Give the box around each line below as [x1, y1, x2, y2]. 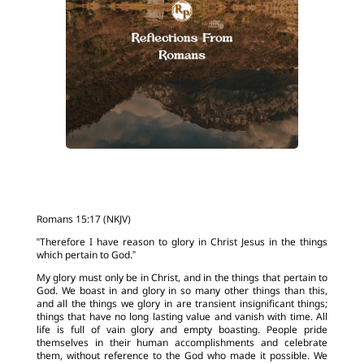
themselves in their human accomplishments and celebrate [36, 336, 328, 350]
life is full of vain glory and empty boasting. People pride [36, 323, 328, 337]
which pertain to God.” [36, 249, 136, 262]
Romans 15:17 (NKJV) [36, 213, 131, 227]
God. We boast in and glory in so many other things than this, [36, 284, 328, 298]
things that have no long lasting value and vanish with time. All [36, 310, 328, 324]
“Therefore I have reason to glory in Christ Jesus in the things [36, 236, 328, 249]
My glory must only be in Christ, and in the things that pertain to [36, 271, 328, 285]
